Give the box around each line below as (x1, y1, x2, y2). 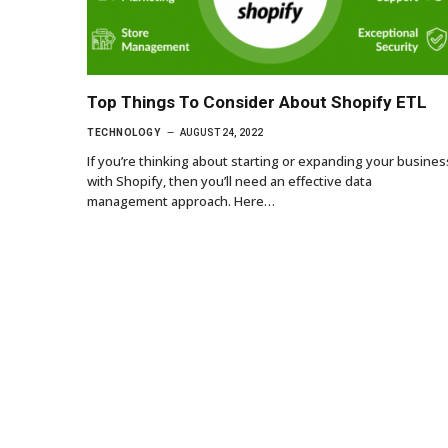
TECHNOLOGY (87, 126, 160, 138)
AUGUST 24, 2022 (180, 126, 263, 138)
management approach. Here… (87, 191, 275, 210)
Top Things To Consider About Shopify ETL (87, 91, 427, 112)
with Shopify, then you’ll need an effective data (87, 171, 372, 190)
